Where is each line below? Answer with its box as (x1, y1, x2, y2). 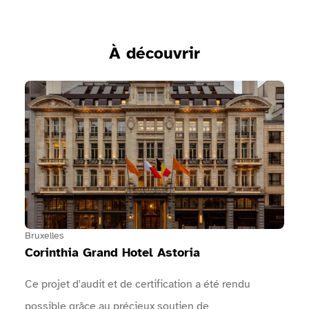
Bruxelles (25, 230, 64, 242)
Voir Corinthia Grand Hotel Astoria (24, 81, 186, 96)
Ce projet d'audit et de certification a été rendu (25, 277, 250, 292)
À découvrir (109, 43, 200, 64)
